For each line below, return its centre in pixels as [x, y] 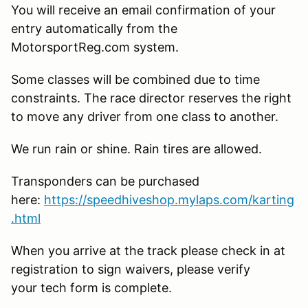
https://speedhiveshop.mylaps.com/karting [169, 199]
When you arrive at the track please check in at [148, 250]
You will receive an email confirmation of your [143, 10]
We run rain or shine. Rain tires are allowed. [136, 148]
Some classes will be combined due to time [135, 79]
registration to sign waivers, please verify [131, 269]
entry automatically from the [94, 28]
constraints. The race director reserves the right [151, 98]
